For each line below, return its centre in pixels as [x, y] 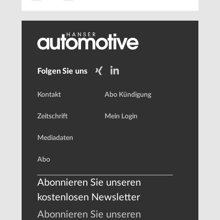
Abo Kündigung [128, 95]
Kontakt [49, 95]
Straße [58, 21]
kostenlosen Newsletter [89, 198]
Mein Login [121, 117]
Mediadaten [55, 138]
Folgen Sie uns [62, 71]
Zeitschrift [53, 117]
